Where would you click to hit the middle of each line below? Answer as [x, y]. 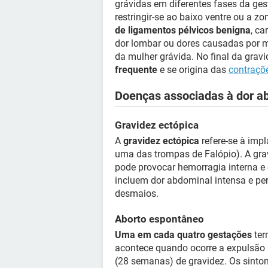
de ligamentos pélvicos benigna [183, 30]
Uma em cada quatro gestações [183, 235]
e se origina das [193, 70]
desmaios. [137, 194]
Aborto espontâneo [159, 219]
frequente [136, 70]
